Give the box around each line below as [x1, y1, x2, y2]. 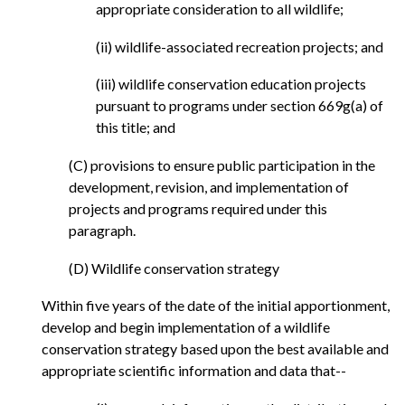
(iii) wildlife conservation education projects [96, 75, 366, 93]
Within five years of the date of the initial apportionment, [42, 297, 390, 315]
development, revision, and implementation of [69, 177, 349, 195]
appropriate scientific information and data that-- [42, 362, 346, 380]
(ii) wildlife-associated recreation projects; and [96, 37, 383, 55]
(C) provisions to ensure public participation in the [69, 155, 375, 174]
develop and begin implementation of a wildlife [42, 318, 330, 336]
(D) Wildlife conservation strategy [69, 259, 279, 277]
